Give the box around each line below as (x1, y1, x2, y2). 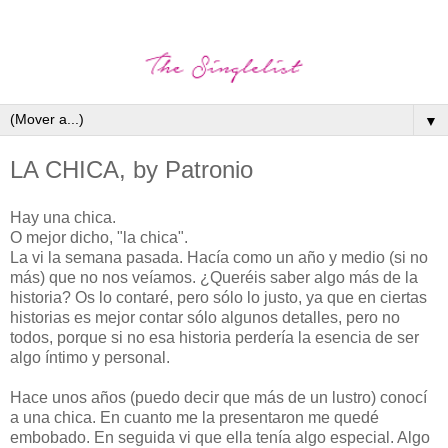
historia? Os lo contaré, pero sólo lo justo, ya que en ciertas (10, 288, 427, 306)
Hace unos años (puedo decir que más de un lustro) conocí (10, 388, 427, 406)
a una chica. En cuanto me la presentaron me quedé (10, 408, 379, 426)
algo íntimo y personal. (10, 348, 170, 366)
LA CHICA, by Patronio (10, 155, 253, 183)
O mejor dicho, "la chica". (10, 228, 188, 246)
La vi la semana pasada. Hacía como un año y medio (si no (10, 248, 428, 266)
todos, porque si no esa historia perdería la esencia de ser (10, 328, 419, 346)
